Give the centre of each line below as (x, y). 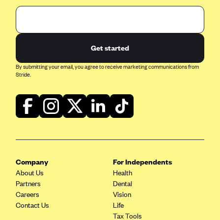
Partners (28, 184)
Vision (122, 194)
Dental (123, 184)
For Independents (142, 162)
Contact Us (32, 205)
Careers (27, 194)
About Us (30, 173)
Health (123, 173)
